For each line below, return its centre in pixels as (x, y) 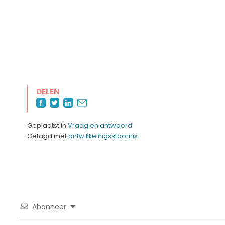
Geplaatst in (47, 125)
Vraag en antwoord (100, 125)
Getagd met (48, 136)
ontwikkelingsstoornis (103, 136)
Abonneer (49, 207)
